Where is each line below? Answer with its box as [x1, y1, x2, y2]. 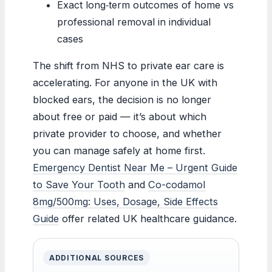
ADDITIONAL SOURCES [49, 253, 144, 262]
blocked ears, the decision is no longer [33, 93, 211, 106]
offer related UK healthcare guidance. [59, 212, 237, 225]
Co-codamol [148, 178, 205, 191]
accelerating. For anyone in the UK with [33, 76, 217, 89]
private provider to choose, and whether [33, 127, 222, 140]
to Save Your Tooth [33, 178, 125, 191]
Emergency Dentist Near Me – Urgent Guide [33, 161, 237, 174]
